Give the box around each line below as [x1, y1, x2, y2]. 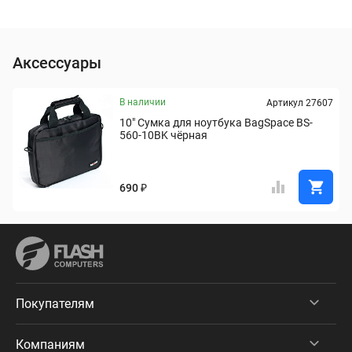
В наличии [119, 97, 166, 108]
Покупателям [16, 296, 94, 311]
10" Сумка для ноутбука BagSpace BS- [119, 116, 313, 129]
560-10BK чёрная [119, 129, 207, 141]
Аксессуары [13, 53, 101, 72]
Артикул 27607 [266, 97, 333, 108]
